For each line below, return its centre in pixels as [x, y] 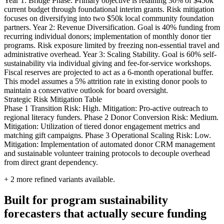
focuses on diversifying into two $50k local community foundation [109, 18]
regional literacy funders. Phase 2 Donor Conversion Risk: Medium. [111, 117]
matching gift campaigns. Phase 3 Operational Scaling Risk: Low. [107, 135]
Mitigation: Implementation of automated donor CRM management [109, 144]
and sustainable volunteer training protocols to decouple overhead [107, 153]
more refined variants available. [65, 179]
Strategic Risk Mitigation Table [53, 99]
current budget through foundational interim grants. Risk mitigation [109, 9]
